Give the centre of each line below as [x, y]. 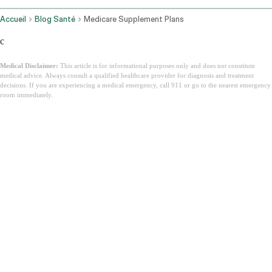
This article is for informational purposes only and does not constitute [157, 66]
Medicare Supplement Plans [134, 19]
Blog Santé [55, 19]
